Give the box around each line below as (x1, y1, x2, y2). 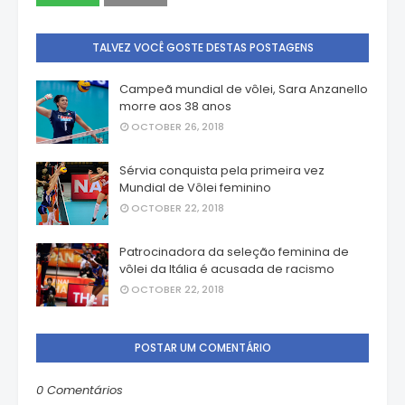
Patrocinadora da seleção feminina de (119, 243, 349, 261)
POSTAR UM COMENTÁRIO (134, 340, 271, 356)
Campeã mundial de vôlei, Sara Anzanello (119, 80, 368, 99)
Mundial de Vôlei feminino (119, 179, 271, 197)
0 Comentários (36, 381, 123, 400)
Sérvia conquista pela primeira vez (119, 162, 325, 180)
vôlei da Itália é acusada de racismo (119, 260, 334, 278)
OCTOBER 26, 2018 (131, 119, 224, 135)
